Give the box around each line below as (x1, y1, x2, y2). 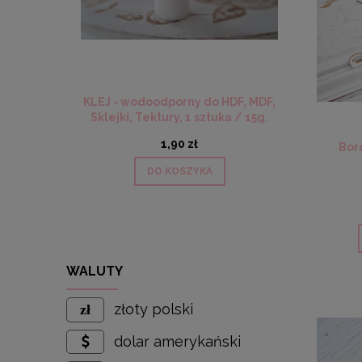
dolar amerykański (114, 333, 242, 351)
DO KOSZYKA (146, 166, 213, 178)
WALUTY (66, 263, 123, 280)
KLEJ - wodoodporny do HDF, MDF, (83, 95, 276, 109)
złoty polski (114, 301, 194, 318)
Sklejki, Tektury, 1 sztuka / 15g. (90, 111, 268, 124)
